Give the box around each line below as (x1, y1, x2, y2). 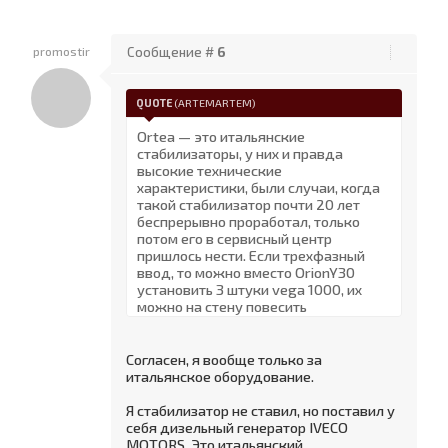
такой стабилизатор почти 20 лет (137, 195, 360, 213)
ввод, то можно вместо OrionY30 (137, 263, 355, 281)
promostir (32, 44, 90, 58)
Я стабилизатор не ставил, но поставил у (126, 401, 395, 419)
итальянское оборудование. (126, 367, 314, 385)
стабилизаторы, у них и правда (137, 144, 343, 162)
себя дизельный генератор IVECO (126, 418, 348, 436)
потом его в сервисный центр (137, 229, 332, 247)
